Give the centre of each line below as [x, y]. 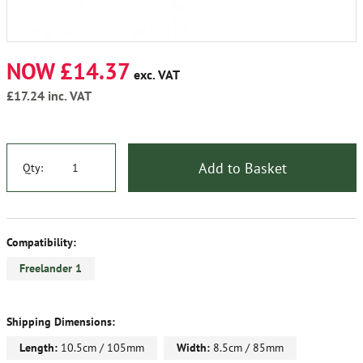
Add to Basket [242, 168]
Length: [38, 348]
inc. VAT [68, 96]
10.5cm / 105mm [101, 348]
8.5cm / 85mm [247, 348]
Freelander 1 [51, 269]
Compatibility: [41, 243]
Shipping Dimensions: [61, 322]
